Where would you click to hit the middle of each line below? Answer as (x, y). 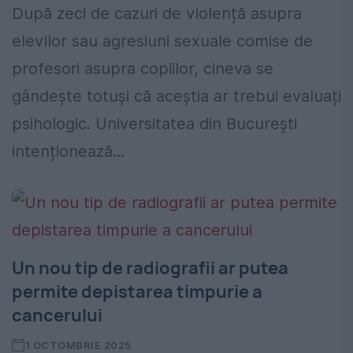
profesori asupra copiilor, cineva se (143, 69)
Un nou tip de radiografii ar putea (150, 268)
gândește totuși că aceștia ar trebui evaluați (176, 97)
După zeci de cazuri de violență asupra (157, 14)
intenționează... (68, 152)
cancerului (57, 316)
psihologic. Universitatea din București (154, 124)
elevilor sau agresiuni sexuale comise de (162, 41)
